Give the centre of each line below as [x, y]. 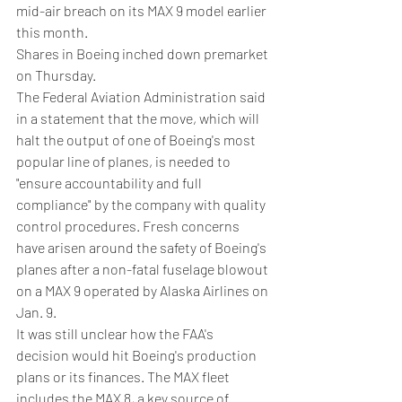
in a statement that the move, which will [139, 118]
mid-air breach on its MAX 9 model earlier [143, 11]
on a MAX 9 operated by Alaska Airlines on [144, 291]
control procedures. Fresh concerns [129, 226]
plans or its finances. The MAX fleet [124, 377]
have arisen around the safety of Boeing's [143, 248]
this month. [52, 32]
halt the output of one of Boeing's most [137, 140]
